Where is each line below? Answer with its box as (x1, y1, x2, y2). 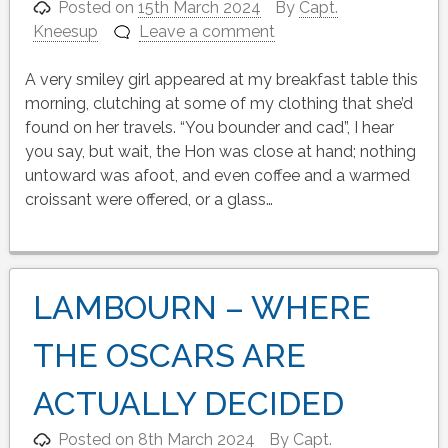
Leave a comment (139, 22, 276, 42)
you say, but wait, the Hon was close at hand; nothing (24, 142, 416, 162)
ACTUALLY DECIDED (32, 385, 344, 423)
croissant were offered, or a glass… (24, 190, 273, 210)
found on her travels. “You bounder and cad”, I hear (24, 118, 394, 138)
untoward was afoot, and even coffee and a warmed (24, 166, 410, 186)
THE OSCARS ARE (32, 337, 306, 375)
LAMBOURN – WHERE (32, 289, 371, 327)
